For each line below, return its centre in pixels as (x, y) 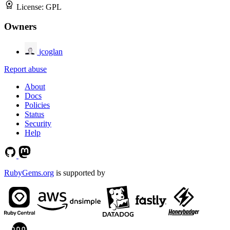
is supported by (80, 173)
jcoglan (51, 52)
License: (31, 7)
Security (38, 124)
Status (34, 114)
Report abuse (25, 69)
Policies (37, 105)
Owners (20, 27)
